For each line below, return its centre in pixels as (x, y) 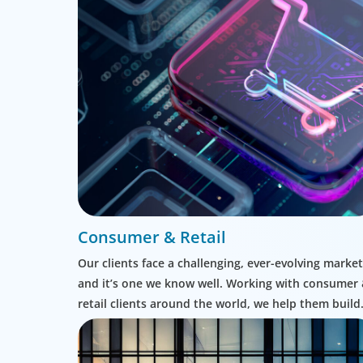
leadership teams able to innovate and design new (218, 324)
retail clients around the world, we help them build (219, 304)
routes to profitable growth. (156, 344)
